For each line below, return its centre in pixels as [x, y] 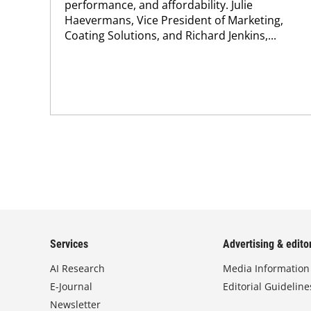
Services [69, 244]
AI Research [77, 268]
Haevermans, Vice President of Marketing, [174, 20]
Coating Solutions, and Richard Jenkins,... [170, 35]
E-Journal [71, 286]
